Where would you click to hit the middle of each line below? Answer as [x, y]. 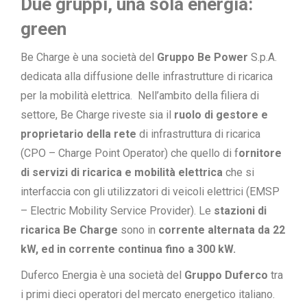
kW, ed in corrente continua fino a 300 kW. [128, 249]
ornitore [260, 153]
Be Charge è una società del [89, 57]
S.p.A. [262, 57]
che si [238, 172]
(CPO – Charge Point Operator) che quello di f [130, 153]
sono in [138, 230]
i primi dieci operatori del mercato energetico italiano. [148, 294]
